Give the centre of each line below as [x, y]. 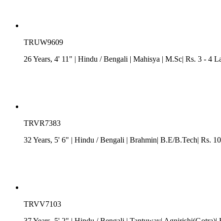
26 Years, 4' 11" [49, 59]
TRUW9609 [43, 42]
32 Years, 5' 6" [47, 140]
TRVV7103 [42, 204]
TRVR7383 [42, 123]
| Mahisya [145, 59]
